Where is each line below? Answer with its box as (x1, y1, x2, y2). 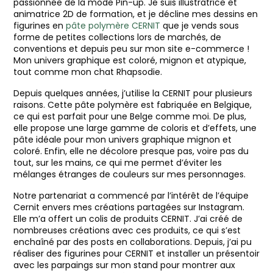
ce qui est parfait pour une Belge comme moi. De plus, (13, 110, 246, 122)
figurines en (13, 19, 66, 32)
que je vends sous (160, 19, 239, 32)
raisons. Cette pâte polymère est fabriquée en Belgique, (13, 99, 252, 111)
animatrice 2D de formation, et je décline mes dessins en (13, 8, 258, 20)
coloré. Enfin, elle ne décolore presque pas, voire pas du (13, 145, 249, 157)
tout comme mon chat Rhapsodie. (13, 66, 162, 78)
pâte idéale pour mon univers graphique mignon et (13, 133, 232, 146)
